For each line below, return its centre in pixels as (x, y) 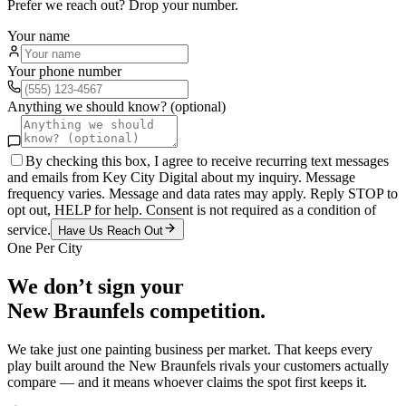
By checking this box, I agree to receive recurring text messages (207, 160)
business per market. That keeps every (262, 349)
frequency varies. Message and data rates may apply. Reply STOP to (203, 193)
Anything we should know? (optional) (116, 106)
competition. (205, 310)
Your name (39, 35)
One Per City (45, 247)
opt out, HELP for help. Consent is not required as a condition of (192, 209)
